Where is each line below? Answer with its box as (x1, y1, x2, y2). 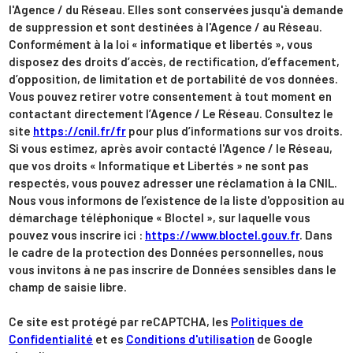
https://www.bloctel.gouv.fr (145, 228, 299, 243)
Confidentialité (9, 332, 93, 347)
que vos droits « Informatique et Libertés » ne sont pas (9, 158, 309, 173)
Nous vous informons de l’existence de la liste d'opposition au (9, 193, 344, 208)
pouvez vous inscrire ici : (9, 228, 145, 243)
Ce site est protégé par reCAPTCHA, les (9, 314, 231, 329)
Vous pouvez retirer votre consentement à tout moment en (9, 89, 332, 104)
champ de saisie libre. (9, 280, 127, 295)
